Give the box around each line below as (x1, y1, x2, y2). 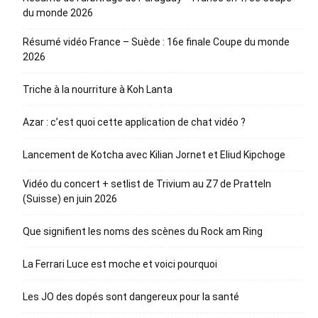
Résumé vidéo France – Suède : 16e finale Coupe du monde (23, 36, 290, 48)
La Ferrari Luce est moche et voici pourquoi (23, 258, 217, 270)
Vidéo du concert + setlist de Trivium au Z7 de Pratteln (23, 178, 271, 190)
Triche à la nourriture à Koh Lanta (23, 84, 172, 96)
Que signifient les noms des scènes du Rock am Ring (23, 226, 263, 238)
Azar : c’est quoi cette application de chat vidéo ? (23, 116, 246, 128)
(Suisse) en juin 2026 (23, 193, 117, 205)
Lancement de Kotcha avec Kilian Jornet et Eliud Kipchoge (23, 149, 285, 161)
